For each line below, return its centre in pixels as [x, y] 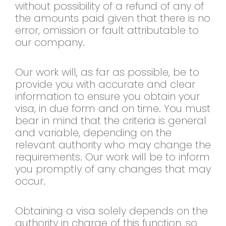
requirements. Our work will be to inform [112, 157]
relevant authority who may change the [113, 145]
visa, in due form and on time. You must [113, 109]
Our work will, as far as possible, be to [107, 72]
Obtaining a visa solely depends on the [111, 211]
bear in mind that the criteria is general [111, 121]
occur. [30, 181]
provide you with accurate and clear [105, 84]
